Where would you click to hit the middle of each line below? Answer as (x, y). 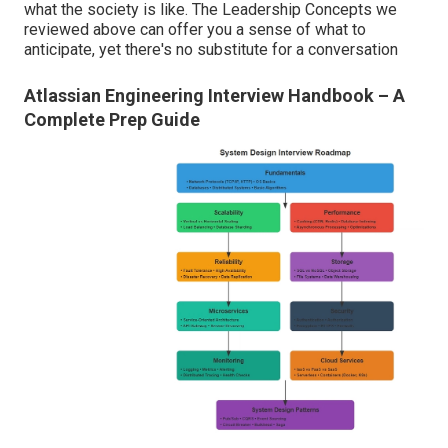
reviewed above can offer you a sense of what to (195, 30)
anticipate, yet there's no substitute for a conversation (211, 50)
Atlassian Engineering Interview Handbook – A (214, 96)
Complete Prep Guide (112, 120)
